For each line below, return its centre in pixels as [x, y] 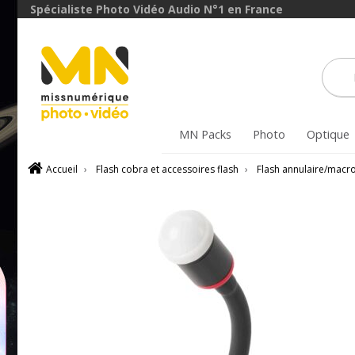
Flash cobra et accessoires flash [167, 169]
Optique [328, 134]
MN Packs [205, 134]
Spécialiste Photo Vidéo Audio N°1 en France [157, 9]
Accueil [62, 169]
